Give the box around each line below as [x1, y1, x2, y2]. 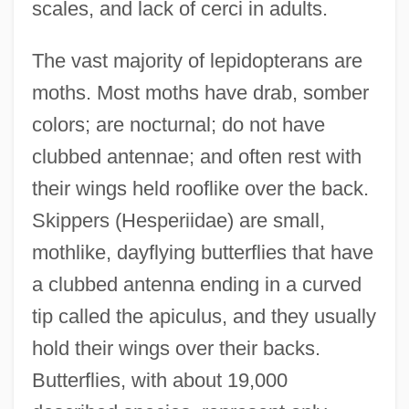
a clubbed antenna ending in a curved [31, 272, 362, 296]
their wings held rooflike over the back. [31, 176, 369, 200]
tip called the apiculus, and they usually [31, 304, 376, 328]
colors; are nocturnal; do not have [31, 112, 325, 136]
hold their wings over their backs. [31, 336, 320, 360]
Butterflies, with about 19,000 [31, 368, 288, 392]
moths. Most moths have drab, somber [31, 80, 369, 104]
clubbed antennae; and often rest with [31, 144, 362, 168]
